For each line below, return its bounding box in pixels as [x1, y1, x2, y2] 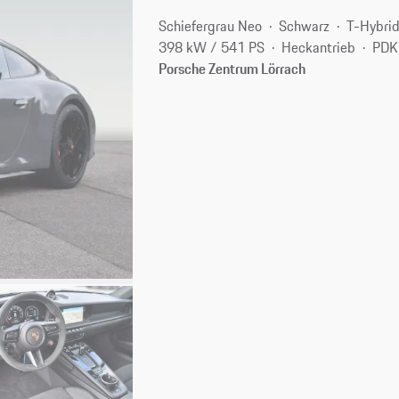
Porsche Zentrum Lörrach [159, 57, 306, 79]
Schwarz [279, 14, 330, 37]
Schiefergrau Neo [159, 14, 263, 37]
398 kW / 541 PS [159, 36, 265, 58]
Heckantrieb [281, 36, 356, 58]
